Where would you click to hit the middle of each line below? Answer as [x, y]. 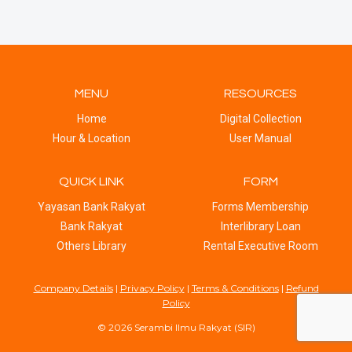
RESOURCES [260, 94]
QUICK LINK [92, 181]
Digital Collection [260, 119]
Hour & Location [92, 139]
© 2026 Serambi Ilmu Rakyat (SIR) [176, 327]
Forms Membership [260, 207]
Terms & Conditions [235, 288]
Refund [302, 288]
